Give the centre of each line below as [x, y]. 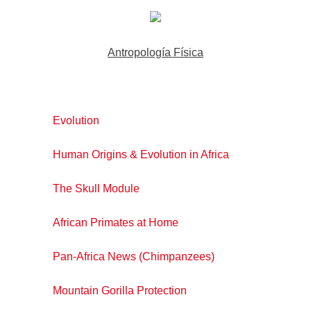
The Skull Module [96, 188]
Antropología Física [155, 52]
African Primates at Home [115, 222]
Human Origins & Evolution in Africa [141, 154]
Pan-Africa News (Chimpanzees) [133, 256]
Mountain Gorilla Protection [119, 290]
